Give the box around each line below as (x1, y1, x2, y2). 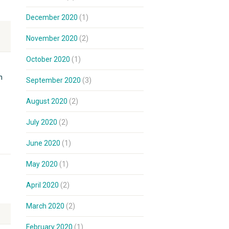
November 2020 (26, 34, 78, 42)
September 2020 (26, 76, 81, 84)
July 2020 (26, 118, 57, 126)
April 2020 (26, 181, 59, 189)
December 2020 (26, 13, 78, 21)
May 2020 (26, 160, 58, 168)
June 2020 (26, 139, 60, 147)
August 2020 (26, 97, 67, 105)
